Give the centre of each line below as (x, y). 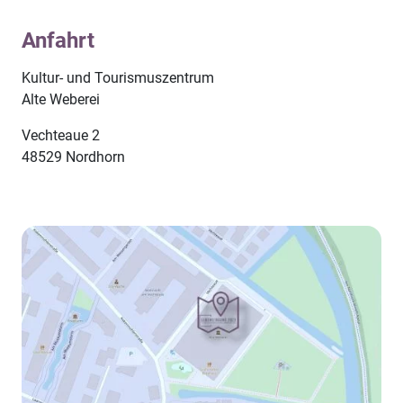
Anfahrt (58, 41)
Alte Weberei (61, 100)
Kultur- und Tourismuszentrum (118, 78)
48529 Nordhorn (73, 157)
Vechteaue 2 (61, 136)
